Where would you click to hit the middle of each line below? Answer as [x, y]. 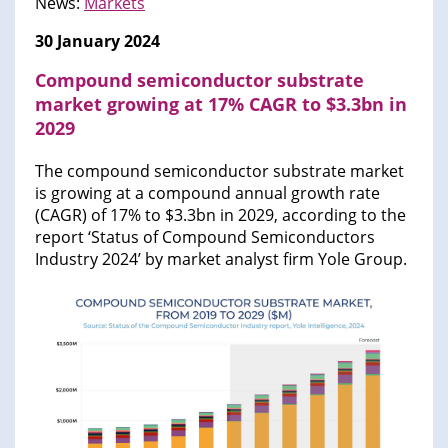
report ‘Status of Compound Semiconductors [205, 237]
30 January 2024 [97, 41]
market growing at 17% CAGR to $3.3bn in [221, 104]
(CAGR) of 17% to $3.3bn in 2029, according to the [220, 215]
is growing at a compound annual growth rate [207, 193]
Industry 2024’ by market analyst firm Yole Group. [221, 259]
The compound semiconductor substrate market [219, 171]
